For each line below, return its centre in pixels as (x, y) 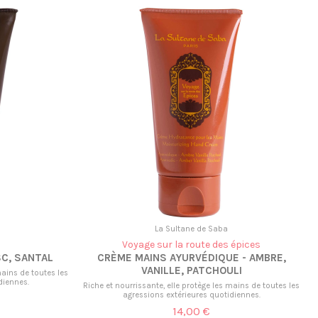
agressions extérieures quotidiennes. (191, 295)
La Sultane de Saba (192, 229)
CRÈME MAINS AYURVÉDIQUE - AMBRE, (191, 258)
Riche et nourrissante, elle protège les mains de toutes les (192, 285)
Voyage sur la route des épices (192, 245)
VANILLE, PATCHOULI (191, 271)
